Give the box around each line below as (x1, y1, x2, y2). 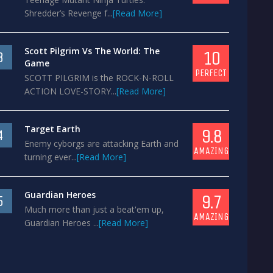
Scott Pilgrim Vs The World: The (24, 45, 160, 57)
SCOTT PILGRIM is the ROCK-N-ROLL (24, 72, 174, 83)
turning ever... (24, 151, 77, 163)
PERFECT (195, 67, 227, 79)
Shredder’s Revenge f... (24, 7, 113, 19)
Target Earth (24, 123, 80, 135)
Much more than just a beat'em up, (24, 204, 164, 215)
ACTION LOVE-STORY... (24, 85, 116, 97)
